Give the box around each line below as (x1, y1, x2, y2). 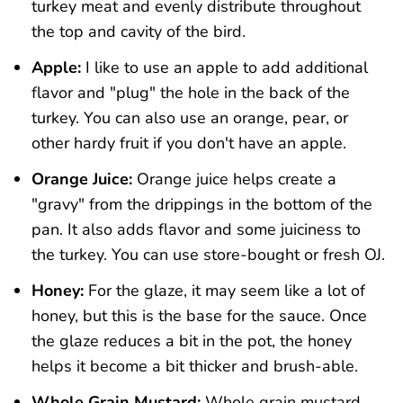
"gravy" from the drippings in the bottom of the (31, 193, 372, 216)
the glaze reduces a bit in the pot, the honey (31, 330, 352, 353)
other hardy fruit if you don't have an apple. (31, 132, 346, 155)
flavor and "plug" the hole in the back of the (31, 82, 350, 104)
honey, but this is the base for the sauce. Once (31, 305, 367, 327)
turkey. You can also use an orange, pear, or (31, 107, 348, 130)
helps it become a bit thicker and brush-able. (31, 355, 358, 378)
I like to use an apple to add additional (80, 57, 368, 79)
